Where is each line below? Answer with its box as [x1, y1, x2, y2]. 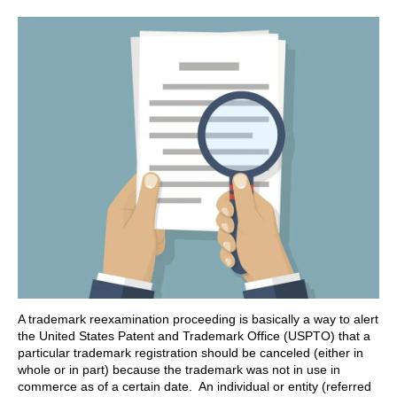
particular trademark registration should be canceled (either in [18, 346, 363, 361]
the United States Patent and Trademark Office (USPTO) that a [18, 329, 370, 344]
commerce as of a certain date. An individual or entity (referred [18, 379, 371, 394]
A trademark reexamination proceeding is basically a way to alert [18, 312, 378, 327]
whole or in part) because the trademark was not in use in [18, 362, 340, 378]
